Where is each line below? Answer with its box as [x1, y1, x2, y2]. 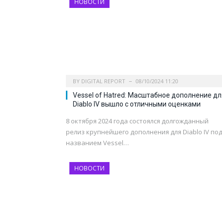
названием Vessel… [66, 138, 129, 147]
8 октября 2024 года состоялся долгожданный [66, 116, 209, 125]
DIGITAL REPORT [81, 77, 125, 85]
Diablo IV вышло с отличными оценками [73, 100, 201, 108]
